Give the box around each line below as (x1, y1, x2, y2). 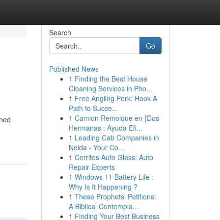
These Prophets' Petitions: (74, 192, 156, 201)
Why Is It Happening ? (68, 182, 137, 192)
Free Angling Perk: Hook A (74, 93, 157, 103)
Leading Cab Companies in (74, 133, 159, 142)
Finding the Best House (74, 74, 147, 83)
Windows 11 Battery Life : (74, 172, 154, 182)
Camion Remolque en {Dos (74, 113, 159, 123)
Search (49, 27, 71, 37)
